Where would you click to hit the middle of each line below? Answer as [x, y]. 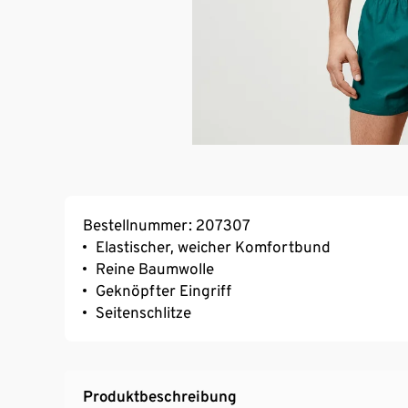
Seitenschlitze [143, 313]
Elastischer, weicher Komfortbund [213, 247]
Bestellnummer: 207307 [167, 225]
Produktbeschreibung [160, 397]
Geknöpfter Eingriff [163, 291]
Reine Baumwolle [155, 269]
